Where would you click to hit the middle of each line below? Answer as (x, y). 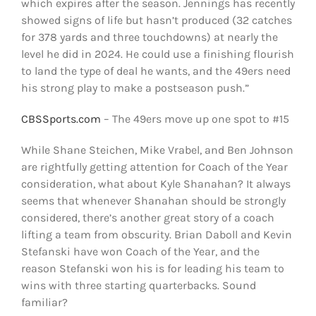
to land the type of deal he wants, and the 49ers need (156, 71)
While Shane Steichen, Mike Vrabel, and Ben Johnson (157, 150)
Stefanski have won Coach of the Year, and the (140, 251)
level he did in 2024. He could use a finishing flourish (157, 54)
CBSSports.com (61, 119)
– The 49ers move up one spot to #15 (195, 119)
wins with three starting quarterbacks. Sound (138, 285)
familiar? (44, 302)
